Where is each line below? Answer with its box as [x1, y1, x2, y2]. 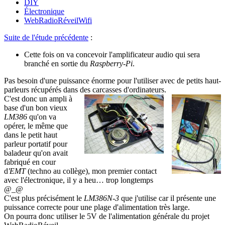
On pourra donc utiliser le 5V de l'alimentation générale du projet [4, 212, 209, 221]
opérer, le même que [4, 122, 68, 131]
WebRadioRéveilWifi [24, 16, 92, 25]
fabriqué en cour [4, 158, 56, 167]
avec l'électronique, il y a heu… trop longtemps [4, 176, 153, 185]
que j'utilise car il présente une [119, 194, 216, 203]
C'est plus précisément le [4, 194, 84, 203]
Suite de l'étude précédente [4, 33, 88, 42]
